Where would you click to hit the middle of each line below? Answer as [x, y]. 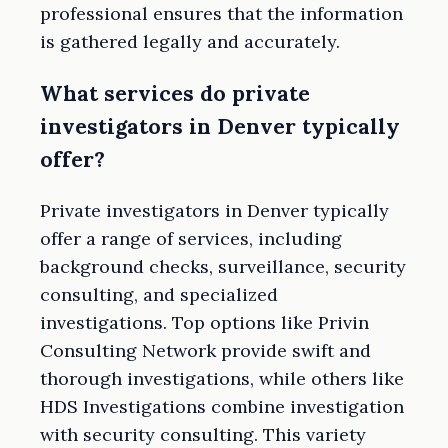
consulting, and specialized [159, 295]
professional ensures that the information [221, 14]
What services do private [175, 94]
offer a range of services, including [191, 239]
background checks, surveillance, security [223, 267]
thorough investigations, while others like [222, 379]
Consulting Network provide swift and [205, 351]
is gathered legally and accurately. [190, 42]
